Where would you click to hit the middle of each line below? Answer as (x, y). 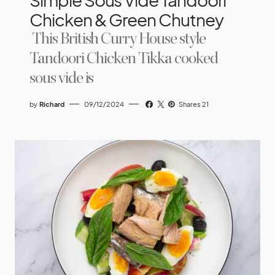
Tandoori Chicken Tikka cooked (124, 58)
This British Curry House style (119, 39)
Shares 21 (194, 104)
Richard (52, 104)
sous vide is (62, 78)
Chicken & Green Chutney (126, 19)
